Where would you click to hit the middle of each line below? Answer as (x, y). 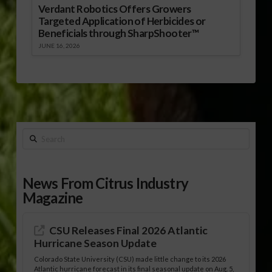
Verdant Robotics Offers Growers (114, 9)
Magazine (53, 197)
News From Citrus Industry (105, 183)
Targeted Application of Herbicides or (122, 21)
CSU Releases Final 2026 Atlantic (129, 231)
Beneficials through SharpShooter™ (118, 33)
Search (36, 136)
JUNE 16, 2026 (59, 46)
